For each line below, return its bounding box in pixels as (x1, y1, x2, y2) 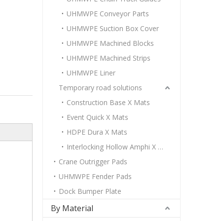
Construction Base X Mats (67, 98, 150, 107)
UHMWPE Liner (67, 68, 115, 77)
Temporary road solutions (59, 83, 142, 92)
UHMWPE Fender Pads (59, 172, 132, 181)
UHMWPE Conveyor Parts (67, 9, 149, 18)
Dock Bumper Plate (59, 186, 121, 196)
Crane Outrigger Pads (59, 157, 127, 166)
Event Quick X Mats (67, 112, 128, 122)
